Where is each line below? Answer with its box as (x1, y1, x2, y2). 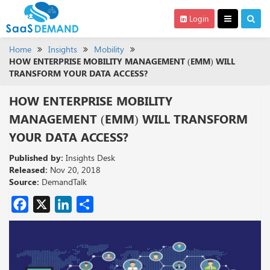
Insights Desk (63, 152, 115, 163)
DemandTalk (42, 176, 87, 187)
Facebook (28, 191, 110, 218)
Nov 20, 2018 (48, 164, 101, 175)
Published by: (9, 152, 63, 163)
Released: (9, 164, 48, 175)
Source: (9, 176, 39, 187)
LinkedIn (72, 191, 143, 218)
